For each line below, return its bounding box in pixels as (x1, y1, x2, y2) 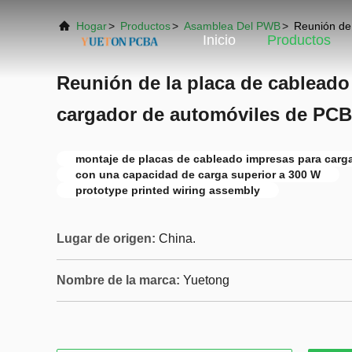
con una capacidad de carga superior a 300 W (75, 168, 321, 181)
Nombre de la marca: (57, 273, 180, 287)
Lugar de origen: (57, 232, 156, 245)
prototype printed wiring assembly (75, 184, 260, 196)
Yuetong (183, 273, 229, 287)
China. (159, 232, 196, 245)
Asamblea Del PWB (184, 20, 280, 32)
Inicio (203, 32, 236, 49)
